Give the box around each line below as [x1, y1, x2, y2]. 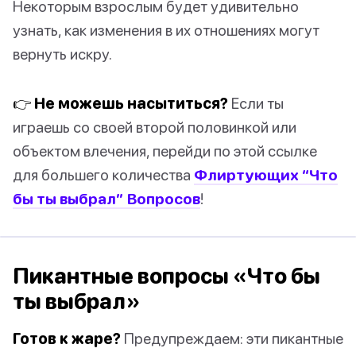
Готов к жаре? [13, 329, 121, 348]
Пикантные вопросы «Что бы [13, 263, 320, 289]
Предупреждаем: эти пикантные [121, 329, 343, 348]
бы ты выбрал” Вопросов [13, 189, 200, 208]
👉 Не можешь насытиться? [13, 94, 228, 113]
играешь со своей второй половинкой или [13, 118, 296, 137]
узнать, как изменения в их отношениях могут [13, 21, 319, 40]
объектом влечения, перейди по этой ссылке [13, 141, 317, 161]
